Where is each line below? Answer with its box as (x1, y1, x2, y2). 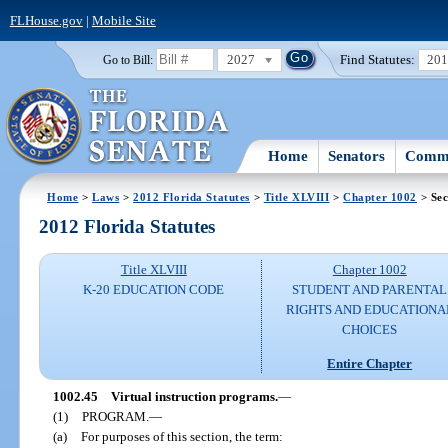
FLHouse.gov (9, 12, 83, 28)
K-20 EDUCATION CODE (83, 282, 225, 298)
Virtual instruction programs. (110, 388, 278, 404)
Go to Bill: (102, 53, 153, 66)
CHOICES (342, 322, 398, 338)
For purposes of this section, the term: (80, 428, 283, 444)
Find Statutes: (340, 51, 416, 67)
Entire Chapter (327, 355, 413, 371)
